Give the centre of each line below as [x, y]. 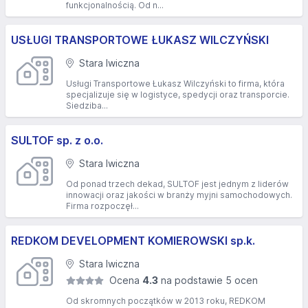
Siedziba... [87, 106]
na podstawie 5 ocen [208, 280]
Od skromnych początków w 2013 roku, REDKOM [166, 301]
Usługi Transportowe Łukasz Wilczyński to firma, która [175, 84]
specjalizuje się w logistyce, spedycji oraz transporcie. [178, 95]
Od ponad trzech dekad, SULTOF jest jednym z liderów [177, 184]
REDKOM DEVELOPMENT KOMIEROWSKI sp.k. [133, 241]
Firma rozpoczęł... [102, 206]
